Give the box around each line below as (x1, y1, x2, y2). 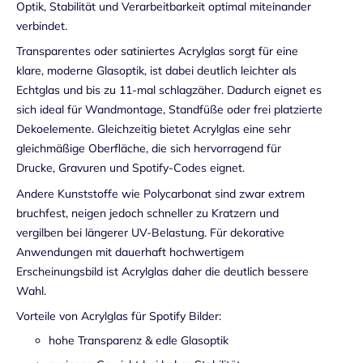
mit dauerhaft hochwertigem (92, 244, 244, 259)
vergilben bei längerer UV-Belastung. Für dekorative (16, 224, 284, 240)
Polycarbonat (143, 186, 211, 201)
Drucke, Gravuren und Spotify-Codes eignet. (16, 160, 245, 176)
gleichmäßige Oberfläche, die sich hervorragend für (16, 141, 281, 156)
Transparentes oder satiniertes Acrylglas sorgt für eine (16, 44, 298, 59)
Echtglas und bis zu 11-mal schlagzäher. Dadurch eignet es (16, 83, 322, 98)
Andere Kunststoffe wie (16, 186, 143, 201)
